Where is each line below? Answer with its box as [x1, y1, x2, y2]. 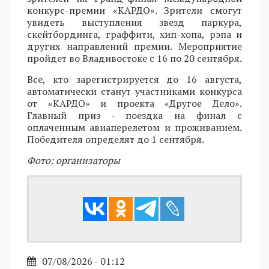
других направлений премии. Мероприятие [27, 39, 242, 53]
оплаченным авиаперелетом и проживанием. [27, 120, 242, 134]
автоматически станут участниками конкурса [27, 84, 242, 98]
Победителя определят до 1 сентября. [27, 132, 204, 146]
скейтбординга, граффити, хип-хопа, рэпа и [27, 27, 242, 41]
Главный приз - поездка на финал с [27, 108, 242, 122]
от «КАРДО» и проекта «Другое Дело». [27, 96, 242, 110]
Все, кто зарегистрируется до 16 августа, [27, 72, 242, 86]
